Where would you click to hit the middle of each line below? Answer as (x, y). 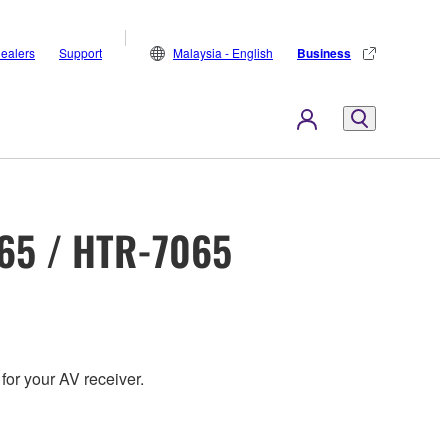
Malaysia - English (223, 52)
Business (324, 53)
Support (80, 52)
